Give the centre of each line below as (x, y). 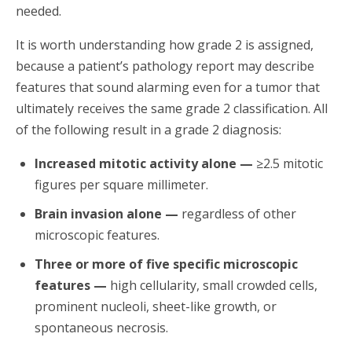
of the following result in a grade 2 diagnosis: (148, 129)
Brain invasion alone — (106, 213)
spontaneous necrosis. (101, 327)
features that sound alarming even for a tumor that (168, 87)
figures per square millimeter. (121, 184)
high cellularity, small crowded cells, (212, 285)
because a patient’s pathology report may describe (165, 66)
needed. (38, 11)
